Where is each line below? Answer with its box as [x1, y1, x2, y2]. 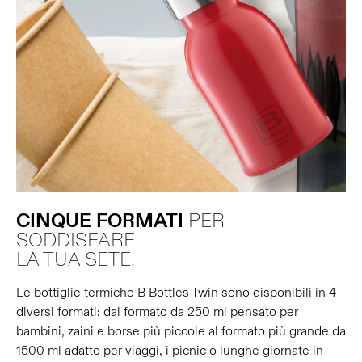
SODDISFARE [16, 229, 135, 253]
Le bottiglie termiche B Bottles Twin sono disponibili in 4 [16, 284, 336, 301]
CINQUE [16, 209, 91, 234]
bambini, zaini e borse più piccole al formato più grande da [16, 323, 346, 339]
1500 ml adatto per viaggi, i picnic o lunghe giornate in [16, 343, 323, 359]
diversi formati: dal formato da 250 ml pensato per [16, 304, 298, 320]
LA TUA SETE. [16, 248, 135, 272]
